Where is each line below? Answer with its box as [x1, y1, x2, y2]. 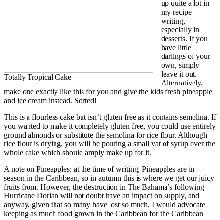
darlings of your [161, 52, 210, 60]
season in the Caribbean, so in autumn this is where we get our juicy [4, 173, 214, 182]
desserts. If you [161, 34, 208, 43]
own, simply [161, 60, 199, 69]
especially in [161, 25, 199, 34]
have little [161, 43, 191, 52]
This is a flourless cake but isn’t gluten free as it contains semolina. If [4, 112, 216, 121]
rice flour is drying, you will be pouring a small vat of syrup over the [4, 139, 215, 148]
